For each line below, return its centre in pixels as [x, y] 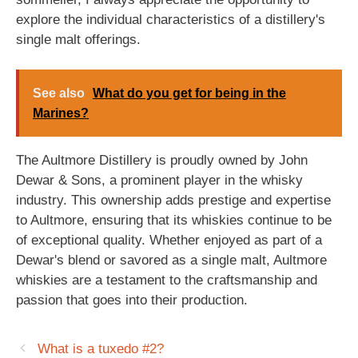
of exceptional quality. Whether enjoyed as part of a [169, 240]
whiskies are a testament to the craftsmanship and [167, 280]
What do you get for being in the [189, 93]
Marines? [61, 113]
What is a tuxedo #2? [101, 349]
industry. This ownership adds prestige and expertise [173, 200]
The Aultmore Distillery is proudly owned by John [162, 160]
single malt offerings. [78, 39]
